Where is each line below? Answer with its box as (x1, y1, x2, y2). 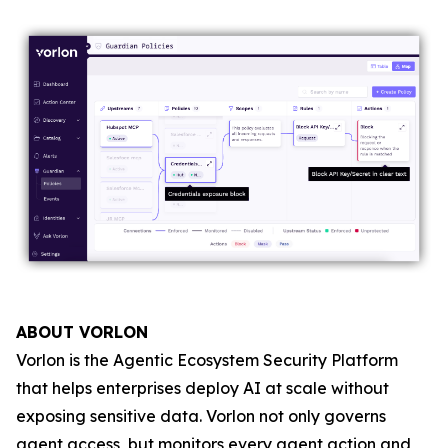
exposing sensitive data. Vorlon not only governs (16, 406, 386, 427)
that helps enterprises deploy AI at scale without (16, 378, 389, 399)
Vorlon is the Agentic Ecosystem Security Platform (16, 350, 398, 371)
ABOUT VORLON (16, 322, 148, 343)
